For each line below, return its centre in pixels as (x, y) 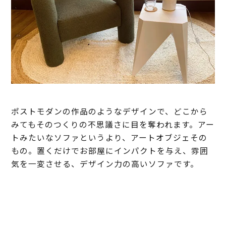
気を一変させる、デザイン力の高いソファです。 (105, 164)
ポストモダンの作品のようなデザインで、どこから (110, 111)
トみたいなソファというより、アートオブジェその (109, 138)
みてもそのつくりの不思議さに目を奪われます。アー (113, 125)
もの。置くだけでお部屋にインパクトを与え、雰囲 (110, 151)
